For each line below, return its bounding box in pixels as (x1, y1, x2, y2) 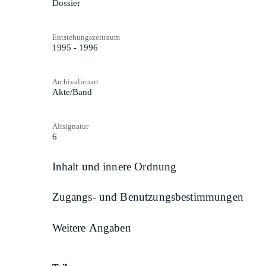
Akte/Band (52, 87, 92, 97)
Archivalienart (52, 77, 99, 86)
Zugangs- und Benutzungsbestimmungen (52, 191, 243, 204)
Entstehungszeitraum (52, 32, 120, 42)
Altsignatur (52, 121, 88, 131)
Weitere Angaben (52, 221, 131, 234)
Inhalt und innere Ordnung (52, 160, 177, 173)
